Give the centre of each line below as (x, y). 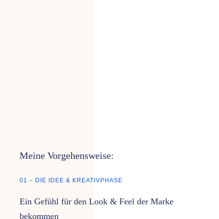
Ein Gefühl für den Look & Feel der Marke (96, 201)
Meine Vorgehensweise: (66, 155)
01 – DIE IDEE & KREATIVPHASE (71, 180)
